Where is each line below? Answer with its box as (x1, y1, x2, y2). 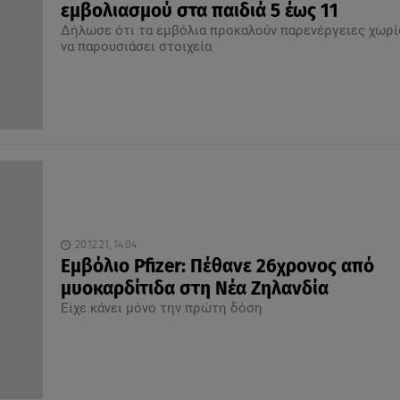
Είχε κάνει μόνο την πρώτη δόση (60, 300, 262, 317)
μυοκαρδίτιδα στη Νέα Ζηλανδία (60, 278, 329, 301)
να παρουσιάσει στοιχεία (60, 38, 212, 55)
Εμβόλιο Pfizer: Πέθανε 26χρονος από (60, 255, 374, 279)
